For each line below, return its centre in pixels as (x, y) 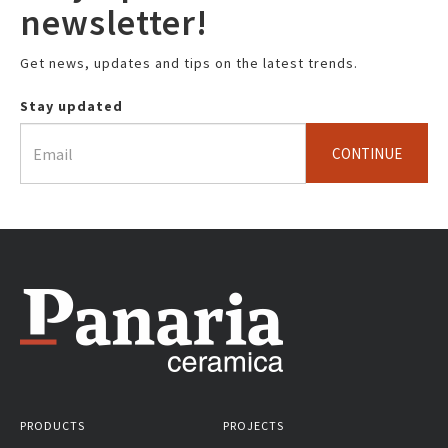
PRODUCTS (52, 426)
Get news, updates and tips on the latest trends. (189, 63)
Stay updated (71, 106)
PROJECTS (253, 426)
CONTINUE (366, 154)
